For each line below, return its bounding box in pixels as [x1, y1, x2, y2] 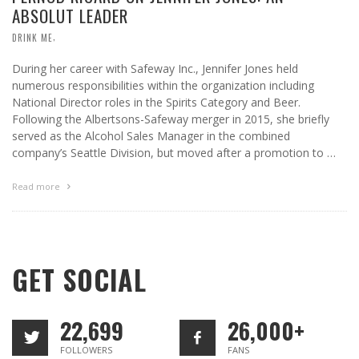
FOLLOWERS [60, 344, 112, 357]
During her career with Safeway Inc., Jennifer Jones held [12, 61, 298, 77]
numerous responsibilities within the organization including [12, 78, 314, 94]
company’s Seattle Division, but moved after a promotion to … [12, 145, 336, 161]
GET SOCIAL [12, 260, 147, 301]
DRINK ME [12, 31, 53, 45]
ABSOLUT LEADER [12, 3, 128, 29]
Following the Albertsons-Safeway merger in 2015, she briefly [12, 111, 329, 127]
